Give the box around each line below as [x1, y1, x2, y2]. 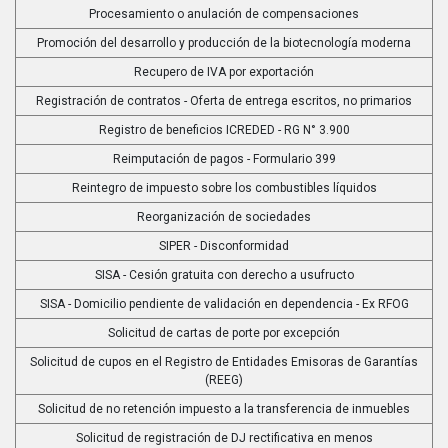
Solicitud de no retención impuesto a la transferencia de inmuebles [38, 401, 410, 416]
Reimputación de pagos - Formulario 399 [112, 151, 336, 166]
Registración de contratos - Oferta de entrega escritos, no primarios [36, 93, 412, 108]
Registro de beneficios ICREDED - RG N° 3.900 [98, 122, 350, 137]
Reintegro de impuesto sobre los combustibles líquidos [71, 180, 377, 195]
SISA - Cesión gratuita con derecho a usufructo [94, 267, 354, 282]
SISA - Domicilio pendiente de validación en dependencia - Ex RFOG [39, 296, 409, 311]
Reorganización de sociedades [137, 209, 311, 224]
